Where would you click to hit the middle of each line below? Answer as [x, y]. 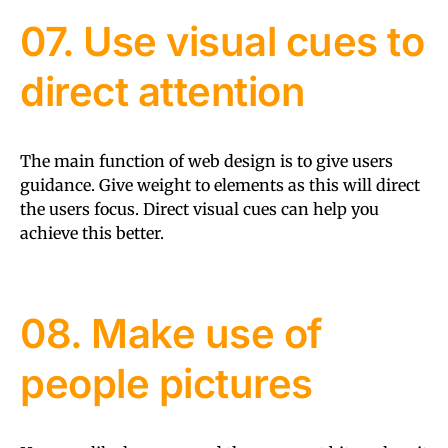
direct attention [162, 91]
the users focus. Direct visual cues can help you [199, 208]
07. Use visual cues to [222, 41]
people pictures [166, 383]
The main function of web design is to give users [206, 160]
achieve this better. [92, 232]
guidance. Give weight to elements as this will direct [220, 184]
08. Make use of [171, 333]
